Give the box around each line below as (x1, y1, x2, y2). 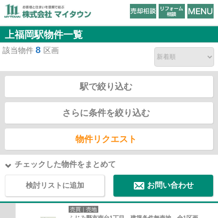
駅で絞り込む (80, 82, 132, 91)
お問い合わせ (147, 181, 194, 189)
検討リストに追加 (25, 181, 84, 189)
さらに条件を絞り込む (62, 108, 150, 118)
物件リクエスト (75, 134, 137, 144)
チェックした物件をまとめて (15, 160, 116, 168)
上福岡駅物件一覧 (5, 29, 83, 40)
